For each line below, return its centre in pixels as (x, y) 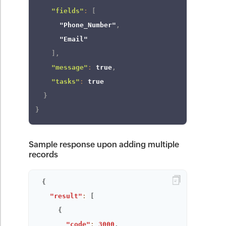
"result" (66, 196)
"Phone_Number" (88, 25)
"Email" (74, 39)
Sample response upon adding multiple (104, 145)
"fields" (68, 11)
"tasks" (66, 81)
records (44, 155)
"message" (70, 67)
